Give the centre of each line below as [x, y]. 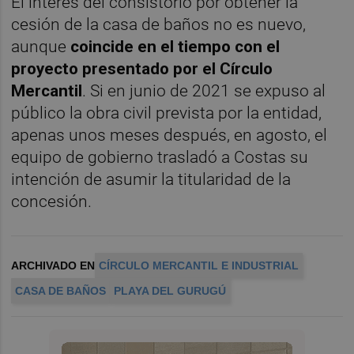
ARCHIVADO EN [53, 266]
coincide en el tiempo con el [173, 47]
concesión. [52, 202]
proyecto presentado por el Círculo [142, 69]
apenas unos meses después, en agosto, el [169, 136]
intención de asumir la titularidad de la [151, 180]
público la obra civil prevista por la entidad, [167, 113]
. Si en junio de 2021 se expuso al [204, 91]
